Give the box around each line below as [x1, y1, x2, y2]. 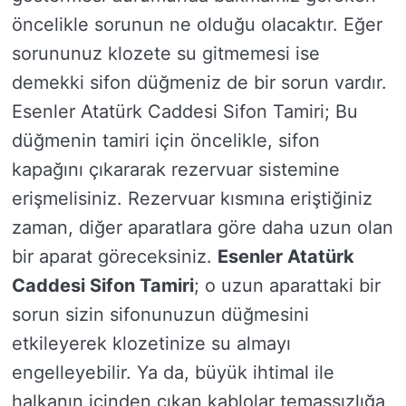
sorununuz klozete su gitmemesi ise [12, 43, 320, 64]
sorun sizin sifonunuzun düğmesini [12, 304, 309, 325]
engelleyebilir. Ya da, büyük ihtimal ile [12, 362, 334, 383]
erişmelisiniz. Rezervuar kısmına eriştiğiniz [12, 188, 372, 209]
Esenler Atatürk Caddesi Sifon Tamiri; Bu [12, 101, 358, 122]
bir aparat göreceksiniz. [12, 246, 217, 267]
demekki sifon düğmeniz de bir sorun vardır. [12, 72, 387, 93]
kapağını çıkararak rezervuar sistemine [12, 159, 340, 180]
